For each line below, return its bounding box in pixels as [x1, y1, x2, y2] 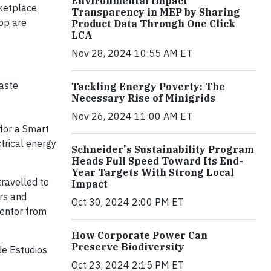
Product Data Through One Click [71, 17, 235, 30]
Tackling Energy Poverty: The [71, 80, 225, 93]
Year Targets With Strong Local [71, 166, 234, 178]
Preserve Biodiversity [71, 240, 184, 253]
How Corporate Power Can [71, 229, 207, 241]
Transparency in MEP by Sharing [71, 5, 240, 18]
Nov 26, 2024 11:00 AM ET [71, 109, 192, 122]
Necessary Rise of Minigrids [71, 91, 215, 104]
